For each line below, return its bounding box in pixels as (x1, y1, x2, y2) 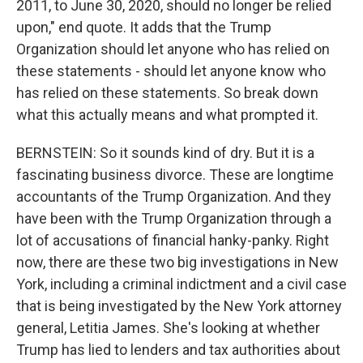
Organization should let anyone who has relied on (16, 41, 330, 58)
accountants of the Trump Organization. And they (16, 188, 331, 205)
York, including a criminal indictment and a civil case (16, 275, 347, 293)
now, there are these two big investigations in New (16, 254, 339, 271)
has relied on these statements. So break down (16, 84, 318, 101)
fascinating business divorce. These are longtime (16, 166, 334, 183)
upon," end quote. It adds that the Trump (16, 19, 271, 36)
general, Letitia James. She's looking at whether (16, 319, 320, 336)
